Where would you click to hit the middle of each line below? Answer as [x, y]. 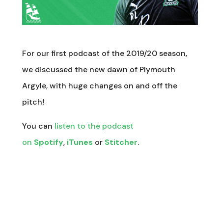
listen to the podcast [94, 126]
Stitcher [121, 142]
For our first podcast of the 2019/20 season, [104, 53]
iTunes [80, 142]
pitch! [33, 102]
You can [38, 126]
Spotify [48, 142]
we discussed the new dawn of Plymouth [98, 69]
